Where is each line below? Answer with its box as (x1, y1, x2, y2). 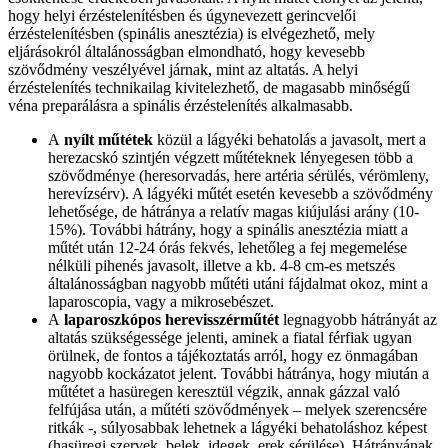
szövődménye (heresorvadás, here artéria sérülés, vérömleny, (48, 167, 429, 185)
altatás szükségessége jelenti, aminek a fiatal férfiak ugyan (48, 329, 412, 347)
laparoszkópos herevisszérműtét (64, 311, 279, 329)
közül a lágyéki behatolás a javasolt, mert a (153, 131, 426, 149)
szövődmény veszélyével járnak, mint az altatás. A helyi (8, 61, 358, 79)
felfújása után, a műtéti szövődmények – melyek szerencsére (48, 401, 427, 419)
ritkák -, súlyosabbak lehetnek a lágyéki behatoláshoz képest (48, 419, 427, 437)
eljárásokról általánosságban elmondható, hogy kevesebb (8, 43, 365, 61)
